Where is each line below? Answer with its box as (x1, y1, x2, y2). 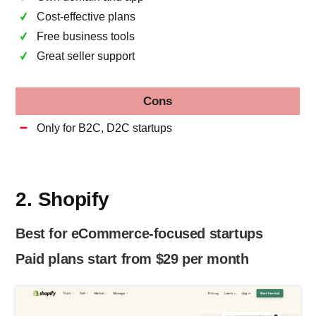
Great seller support (37, 49, 135, 62)
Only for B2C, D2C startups (37, 121, 173, 134)
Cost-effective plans (37, 10, 136, 23)
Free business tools (37, 30, 135, 42)
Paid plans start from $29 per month (16, 250, 249, 267)
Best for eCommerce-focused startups (16, 225, 263, 241)
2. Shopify (16, 188, 109, 210)
